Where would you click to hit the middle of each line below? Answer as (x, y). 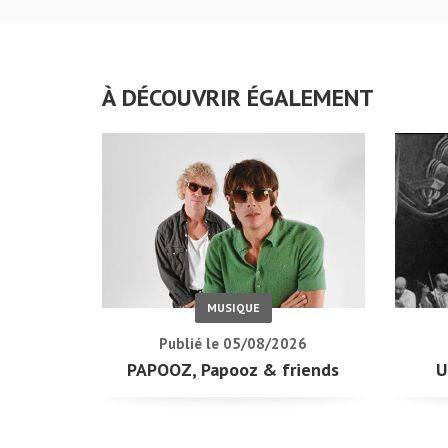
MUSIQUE (233, 308)
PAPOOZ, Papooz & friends (233, 370)
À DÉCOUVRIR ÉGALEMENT (238, 97)
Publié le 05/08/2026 (233, 344)
